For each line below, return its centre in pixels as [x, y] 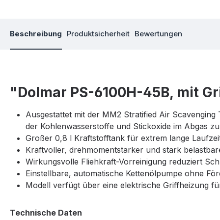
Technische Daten [46, 213]
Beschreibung [36, 34]
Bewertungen [158, 34]
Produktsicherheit [98, 34]
